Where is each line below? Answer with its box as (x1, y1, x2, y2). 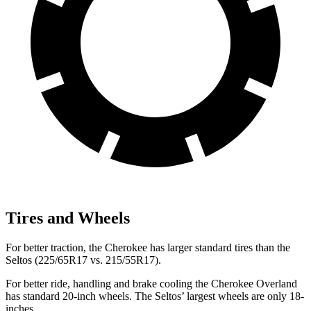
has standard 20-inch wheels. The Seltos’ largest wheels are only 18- (6, 289, 304, 302)
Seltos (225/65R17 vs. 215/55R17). (6, 253, 161, 266)
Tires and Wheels (6, 208, 130, 227)
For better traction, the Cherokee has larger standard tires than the (6, 241, 290, 253)
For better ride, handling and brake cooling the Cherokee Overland (6, 277, 297, 289)
